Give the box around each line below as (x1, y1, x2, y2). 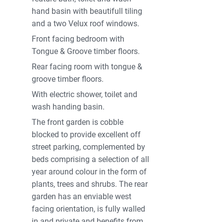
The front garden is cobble (32, 117, 124, 127)
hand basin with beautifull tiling (32, 6, 143, 16)
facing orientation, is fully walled (32, 204, 146, 214)
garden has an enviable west (32, 192, 132, 202)
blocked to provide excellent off (32, 130, 141, 140)
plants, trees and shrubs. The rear (32, 179, 148, 189)
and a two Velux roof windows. (32, 19, 140, 29)
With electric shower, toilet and (32, 90, 138, 100)
